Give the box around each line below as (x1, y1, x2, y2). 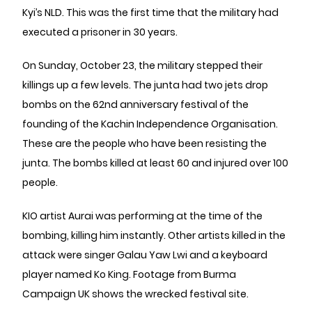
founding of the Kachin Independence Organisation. (22, 117, 278, 131)
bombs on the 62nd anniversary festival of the (22, 97, 249, 111)
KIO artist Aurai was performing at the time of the (22, 209, 263, 223)
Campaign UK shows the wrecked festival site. (22, 287, 249, 301)
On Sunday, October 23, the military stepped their (22, 58, 263, 72)
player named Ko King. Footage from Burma (22, 267, 236, 281)
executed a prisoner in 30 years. (22, 25, 178, 39)
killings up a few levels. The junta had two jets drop (22, 78, 268, 92)
